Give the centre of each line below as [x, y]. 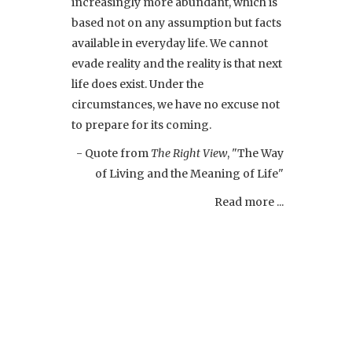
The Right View [189, 153]
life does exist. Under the [137, 84]
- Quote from [114, 153]
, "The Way [255, 153]
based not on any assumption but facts [176, 22]
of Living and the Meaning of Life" [189, 173]
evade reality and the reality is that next [177, 63]
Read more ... [249, 202]
